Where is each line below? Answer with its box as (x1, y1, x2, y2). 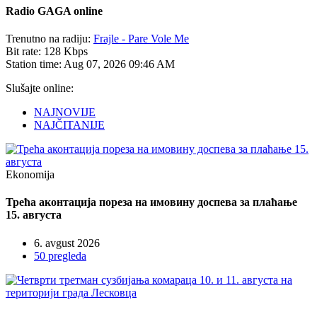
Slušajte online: (6, 82, 74, 95)
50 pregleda (34, 249, 86, 262)
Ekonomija (6, 168, 54, 181)
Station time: (6, 58, 64, 71)
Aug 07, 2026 (64, 58, 126, 71)
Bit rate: (6, 45, 44, 58)
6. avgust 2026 (34, 236, 100, 249)
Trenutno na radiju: (6, 33, 93, 45)
